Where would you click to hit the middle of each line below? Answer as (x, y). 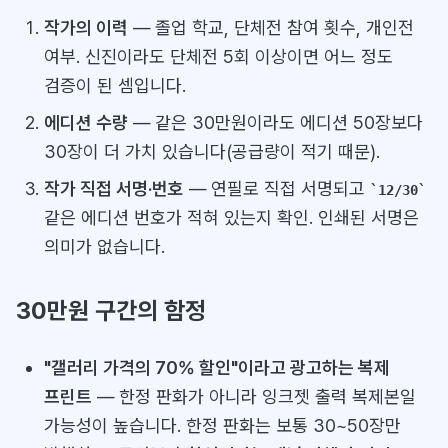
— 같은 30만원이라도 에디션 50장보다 (275, 122)
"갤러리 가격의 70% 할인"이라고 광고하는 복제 (216, 367)
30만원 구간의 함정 (111, 310)
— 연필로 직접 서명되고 (276, 188)
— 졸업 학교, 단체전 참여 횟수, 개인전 (270, 27)
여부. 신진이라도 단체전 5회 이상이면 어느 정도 (218, 56)
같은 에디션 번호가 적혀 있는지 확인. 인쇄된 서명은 (231, 217)
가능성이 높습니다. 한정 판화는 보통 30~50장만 (222, 425)
